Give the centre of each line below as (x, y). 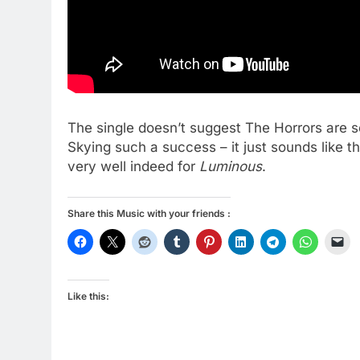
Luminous (231, 166)
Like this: (88, 296)
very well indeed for (133, 166)
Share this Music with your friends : (149, 213)
